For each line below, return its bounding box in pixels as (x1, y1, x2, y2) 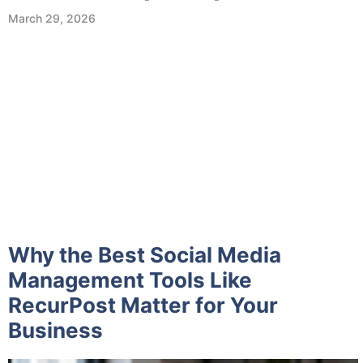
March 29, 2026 (8, 11, 96, 25)
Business (8, 318, 103, 343)
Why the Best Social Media (8, 242, 281, 267)
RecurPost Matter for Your (8, 293, 278, 318)
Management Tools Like (8, 267, 252, 293)
